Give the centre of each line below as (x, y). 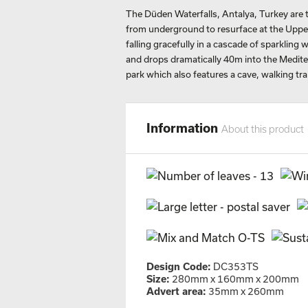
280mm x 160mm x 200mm (234, 279)
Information (184, 128)
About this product (263, 129)
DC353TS (235, 266)
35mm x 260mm (245, 291)
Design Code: (179, 266)
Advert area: (176, 291)
